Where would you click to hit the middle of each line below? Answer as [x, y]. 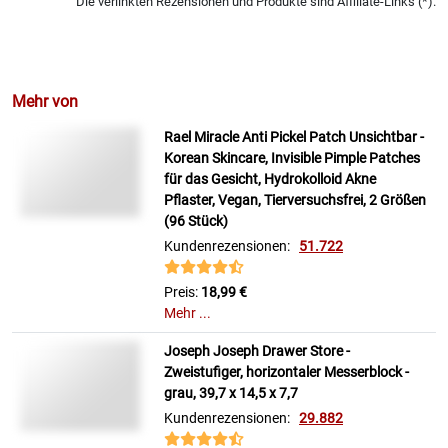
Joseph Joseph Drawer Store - [257, 351]
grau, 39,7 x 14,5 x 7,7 [231, 393]
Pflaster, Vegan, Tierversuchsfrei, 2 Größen [295, 200]
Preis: [182, 292]
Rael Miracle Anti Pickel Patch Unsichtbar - [294, 137]
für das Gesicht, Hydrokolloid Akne [270, 179]
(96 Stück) [196, 221]
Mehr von [45, 101]
